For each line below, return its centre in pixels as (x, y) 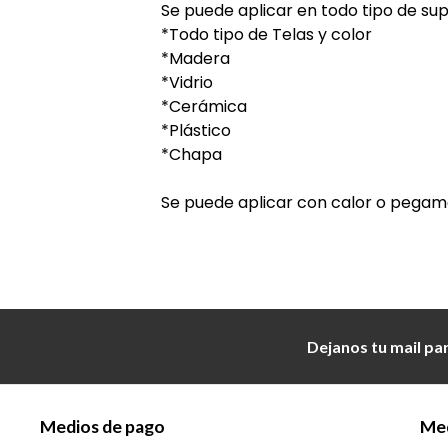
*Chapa (192, 155)
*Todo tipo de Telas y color (267, 35)
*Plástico (196, 131)
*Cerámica (204, 107)
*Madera (196, 59)
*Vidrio (187, 83)
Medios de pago (102, 427)
